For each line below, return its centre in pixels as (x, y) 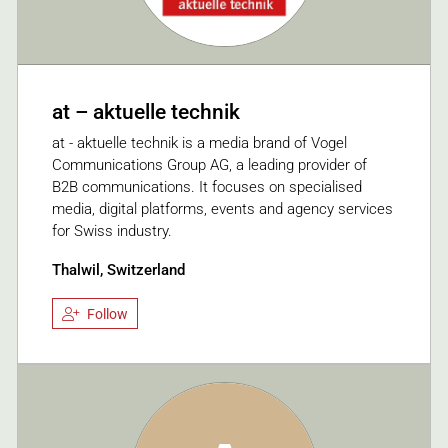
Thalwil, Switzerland (118, 270)
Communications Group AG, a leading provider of (209, 165)
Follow (107, 313)
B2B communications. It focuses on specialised (207, 187)
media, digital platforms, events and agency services (222, 209)
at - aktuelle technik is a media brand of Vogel (199, 143)
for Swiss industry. (112, 231)
